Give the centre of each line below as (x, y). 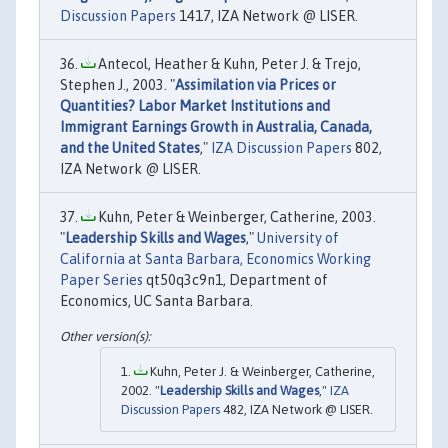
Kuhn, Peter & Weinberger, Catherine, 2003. (235, 216)
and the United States (130, 147)
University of (298, 237)
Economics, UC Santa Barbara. (156, 300)
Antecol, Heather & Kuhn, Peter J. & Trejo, (228, 63)
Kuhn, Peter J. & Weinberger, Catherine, (261, 372)
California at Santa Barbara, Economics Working (215, 258)
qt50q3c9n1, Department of (235, 279)
